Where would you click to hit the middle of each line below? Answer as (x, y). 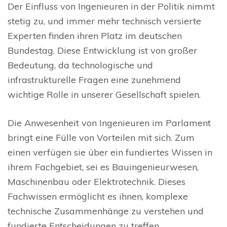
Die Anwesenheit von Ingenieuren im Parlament (109, 123)
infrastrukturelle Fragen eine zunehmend (94, 80)
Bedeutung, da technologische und (80, 65)
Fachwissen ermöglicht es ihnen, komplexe (98, 197)
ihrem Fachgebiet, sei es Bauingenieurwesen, (103, 167)
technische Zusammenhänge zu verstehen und (106, 211)
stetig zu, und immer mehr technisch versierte (104, 21)
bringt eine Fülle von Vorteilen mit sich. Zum (101, 138)
